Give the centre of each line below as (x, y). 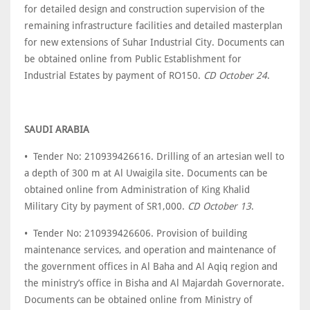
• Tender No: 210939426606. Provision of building (136, 233)
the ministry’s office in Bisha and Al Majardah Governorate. (154, 283)
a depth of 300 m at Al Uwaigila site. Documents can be (146, 173)
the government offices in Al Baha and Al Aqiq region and (151, 266)
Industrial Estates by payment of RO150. (114, 75)
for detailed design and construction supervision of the (145, 9)
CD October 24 (235, 75)
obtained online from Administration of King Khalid (137, 190)
